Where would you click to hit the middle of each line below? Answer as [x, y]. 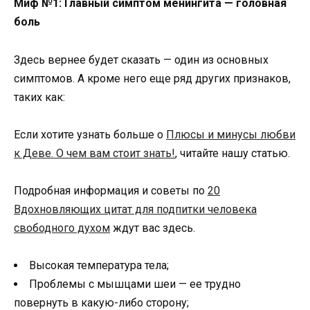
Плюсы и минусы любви [231, 134]
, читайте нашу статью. [232, 153]
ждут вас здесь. [153, 228]
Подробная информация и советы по [111, 190]
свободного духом [62, 228]
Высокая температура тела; [99, 266]
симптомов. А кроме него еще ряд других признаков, [152, 78]
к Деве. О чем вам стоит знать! [94, 153]
